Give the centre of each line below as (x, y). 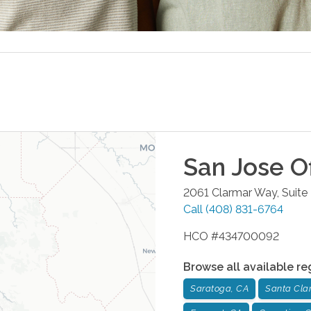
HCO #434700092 (231, 236)
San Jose (234, 167)
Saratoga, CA (219, 288)
